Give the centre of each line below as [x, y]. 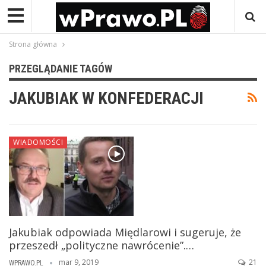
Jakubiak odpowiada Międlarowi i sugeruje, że [125, 232]
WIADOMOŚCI [38, 142]
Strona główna [33, 44]
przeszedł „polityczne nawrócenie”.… [102, 245]
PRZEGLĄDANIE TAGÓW [61, 68]
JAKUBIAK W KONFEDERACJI [106, 98]
